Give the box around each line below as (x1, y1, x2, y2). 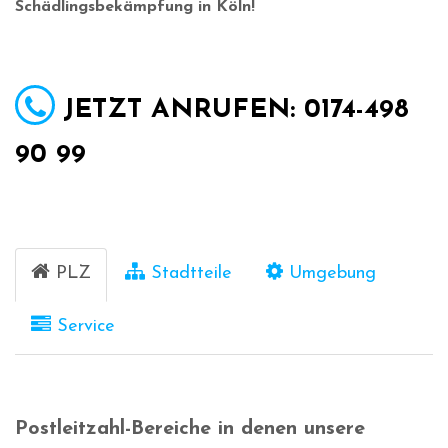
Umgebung (289, 264, 376, 284)
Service (57, 317, 115, 337)
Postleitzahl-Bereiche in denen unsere (15, 419, 365, 440)
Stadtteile (151, 264, 232, 284)
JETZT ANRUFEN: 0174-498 (63, 97, 409, 125)
